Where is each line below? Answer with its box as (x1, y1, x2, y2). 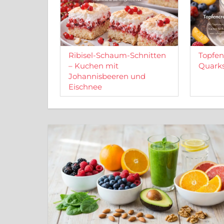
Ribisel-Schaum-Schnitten (68, 50, 166, 60)
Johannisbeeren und (68, 71, 145, 81)
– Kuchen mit (68, 60, 118, 70)
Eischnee (68, 81, 102, 91)
